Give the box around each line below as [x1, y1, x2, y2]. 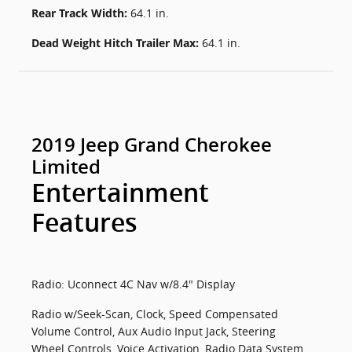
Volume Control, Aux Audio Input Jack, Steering [31, 324, 276, 339]
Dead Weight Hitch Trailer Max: [31, 35, 202, 50]
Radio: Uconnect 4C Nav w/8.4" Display [31, 277, 235, 291]
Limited [31, 156, 101, 178]
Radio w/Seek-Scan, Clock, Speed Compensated [31, 306, 278, 321]
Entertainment [31, 178, 209, 208]
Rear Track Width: [31, 5, 130, 20]
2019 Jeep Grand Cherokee [31, 134, 272, 156]
